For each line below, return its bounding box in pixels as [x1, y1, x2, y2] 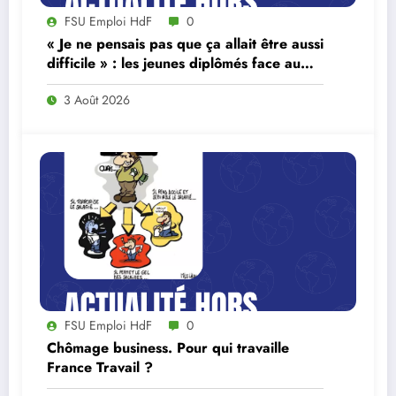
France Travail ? [47, 357, 153, 378]
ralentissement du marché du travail [47, 72, 281, 94]
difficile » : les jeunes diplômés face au [47, 53, 301, 74]
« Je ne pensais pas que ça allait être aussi [47, 34, 324, 55]
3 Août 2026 [64, 91, 130, 110]
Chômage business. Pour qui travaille [47, 338, 289, 359]
